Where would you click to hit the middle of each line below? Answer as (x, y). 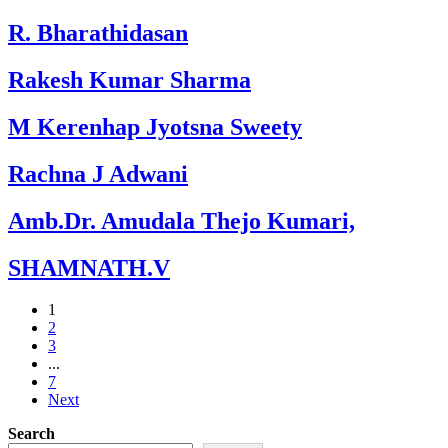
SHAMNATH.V (89, 267)
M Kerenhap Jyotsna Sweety (155, 126)
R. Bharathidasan (98, 32)
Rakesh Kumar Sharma (129, 79)
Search (31, 434)
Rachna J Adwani (98, 173)
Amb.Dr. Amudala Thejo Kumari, (181, 220)
